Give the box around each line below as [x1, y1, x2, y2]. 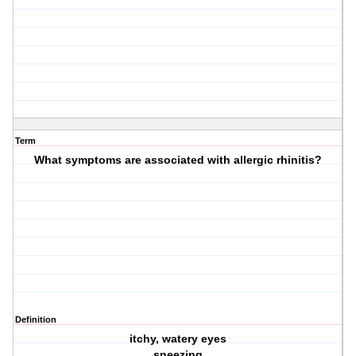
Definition [15, 315, 56, 325]
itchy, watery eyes [130, 332, 227, 346]
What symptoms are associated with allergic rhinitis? [34, 153, 323, 167]
